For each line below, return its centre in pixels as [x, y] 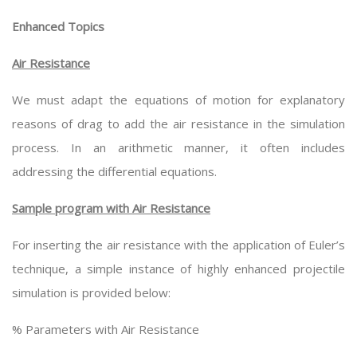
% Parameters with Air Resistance [106, 329]
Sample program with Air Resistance [111, 208]
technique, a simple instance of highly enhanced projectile [178, 269]
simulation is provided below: [91, 292]
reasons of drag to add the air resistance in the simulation [178, 124]
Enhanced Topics [58, 26]
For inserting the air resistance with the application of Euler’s [178, 245]
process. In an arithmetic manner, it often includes [178, 147]
